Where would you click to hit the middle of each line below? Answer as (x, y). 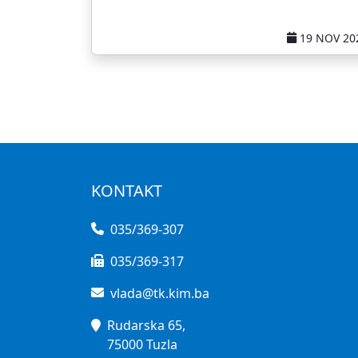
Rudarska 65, (146, 325)
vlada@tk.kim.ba (160, 293)
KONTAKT (127, 191)
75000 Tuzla (142, 344)
